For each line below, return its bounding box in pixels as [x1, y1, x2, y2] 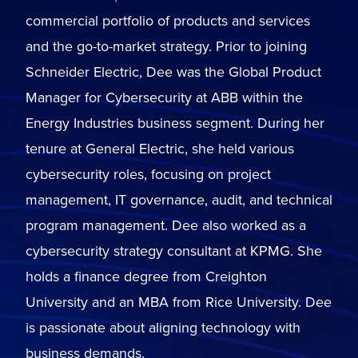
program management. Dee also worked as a [26, 215, 306, 237]
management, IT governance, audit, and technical [26, 189, 332, 211]
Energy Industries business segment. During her [26, 113, 324, 134]
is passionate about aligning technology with [26, 317, 300, 339]
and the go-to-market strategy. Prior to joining [26, 36, 307, 58]
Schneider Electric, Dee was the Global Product [26, 62, 321, 83]
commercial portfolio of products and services [26, 10, 310, 32]
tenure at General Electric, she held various [26, 138, 294, 160]
